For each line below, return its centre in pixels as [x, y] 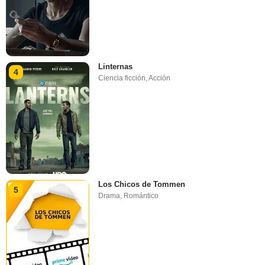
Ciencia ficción [122, 78]
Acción [160, 78]
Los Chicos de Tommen [142, 184]
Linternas [116, 67]
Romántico [141, 195]
